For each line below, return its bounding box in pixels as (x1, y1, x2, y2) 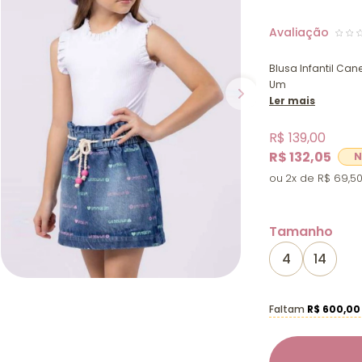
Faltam (269, 302, 307, 316)
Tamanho (269, 222, 333, 241)
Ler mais (269, 94, 315, 107)
